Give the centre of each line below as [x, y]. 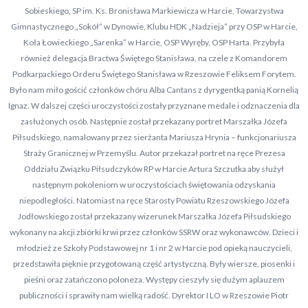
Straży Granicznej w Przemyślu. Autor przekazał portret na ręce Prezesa [154, 153]
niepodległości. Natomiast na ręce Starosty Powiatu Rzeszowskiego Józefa [154, 200]
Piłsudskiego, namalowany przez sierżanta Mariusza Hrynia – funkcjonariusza [154, 137]
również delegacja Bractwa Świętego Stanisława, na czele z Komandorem [154, 58]
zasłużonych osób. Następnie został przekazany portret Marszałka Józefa [154, 121]
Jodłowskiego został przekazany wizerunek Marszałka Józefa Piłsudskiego [154, 216]
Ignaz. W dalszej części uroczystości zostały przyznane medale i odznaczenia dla [154, 106]
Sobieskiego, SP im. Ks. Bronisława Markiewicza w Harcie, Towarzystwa [154, 11]
